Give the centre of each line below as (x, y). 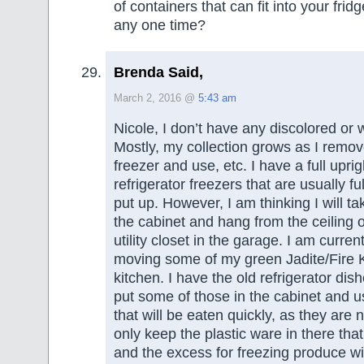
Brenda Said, (158, 72)
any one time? (160, 26)
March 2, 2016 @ (156, 98)
